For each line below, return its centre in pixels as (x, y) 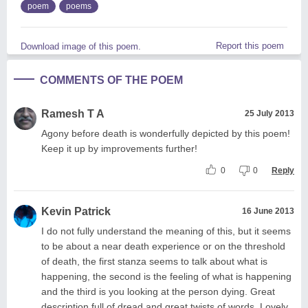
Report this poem (250, 45)
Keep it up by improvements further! (119, 148)
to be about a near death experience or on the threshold (163, 246)
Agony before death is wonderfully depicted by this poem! (166, 133)
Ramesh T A (73, 113)
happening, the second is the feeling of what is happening (166, 276)
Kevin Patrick (76, 211)
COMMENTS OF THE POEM (111, 80)
